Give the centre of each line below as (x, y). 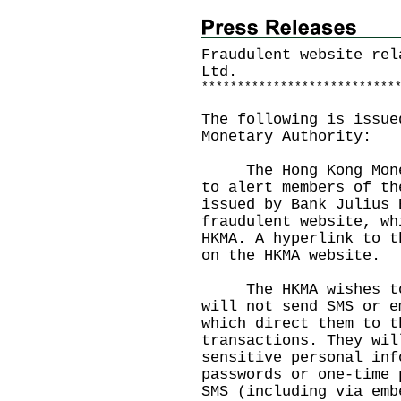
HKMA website (318, 256)
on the (233, 256)
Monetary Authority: (286, 137)
